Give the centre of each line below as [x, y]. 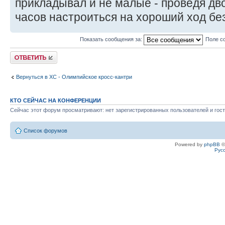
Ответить [22, 54]
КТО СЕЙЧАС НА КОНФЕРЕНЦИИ [55, 100]
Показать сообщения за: [111, 39]
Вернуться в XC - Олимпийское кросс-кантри [74, 77]
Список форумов [45, 131]
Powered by [189, 145]
